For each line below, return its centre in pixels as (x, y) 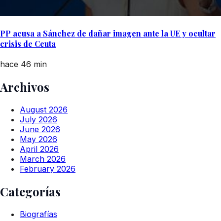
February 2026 (48, 169)
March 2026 (43, 159)
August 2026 (44, 110)
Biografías (38, 214)
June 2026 (40, 129)
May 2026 (38, 139)
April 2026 (39, 149)
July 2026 (38, 120)
